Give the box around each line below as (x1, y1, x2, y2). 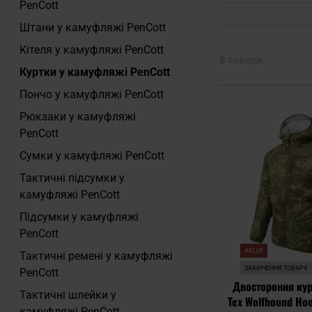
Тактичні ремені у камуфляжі (19, 249, 173, 263)
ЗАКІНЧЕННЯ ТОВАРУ (244, 264, 309, 272)
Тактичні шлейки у (19, 288, 116, 302)
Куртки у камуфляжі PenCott (19, 65, 170, 79)
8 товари (219, 54, 263, 66)
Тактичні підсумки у (19, 171, 125, 185)
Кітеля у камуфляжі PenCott (19, 43, 164, 56)
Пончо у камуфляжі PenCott (19, 88, 164, 101)
